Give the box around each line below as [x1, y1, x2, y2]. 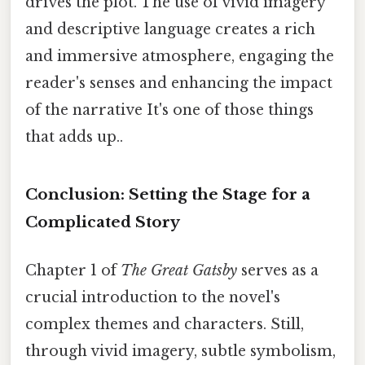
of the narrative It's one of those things [25, 100, 314, 119]
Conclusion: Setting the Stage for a [25, 184, 310, 204]
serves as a [237, 261, 319, 279]
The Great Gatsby [121, 261, 237, 279]
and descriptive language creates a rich [25, 20, 315, 38]
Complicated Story [25, 212, 180, 231]
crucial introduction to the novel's [25, 288, 280, 306]
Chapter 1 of [25, 261, 121, 279]
